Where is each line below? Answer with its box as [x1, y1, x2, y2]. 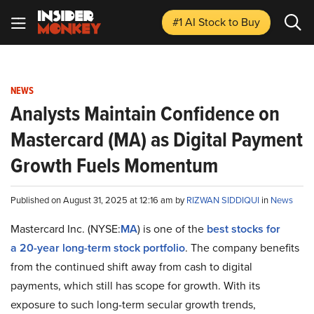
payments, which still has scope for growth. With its [11, 278, 260, 293]
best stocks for [207, 221, 280, 237]
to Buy [228, 14, 260, 29]
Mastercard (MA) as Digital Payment [11, 124, 303, 155]
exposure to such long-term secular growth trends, [11, 296, 256, 312]
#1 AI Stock [172, 14, 228, 29]
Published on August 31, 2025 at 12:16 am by [11, 193, 186, 206]
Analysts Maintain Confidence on [11, 98, 280, 129]
